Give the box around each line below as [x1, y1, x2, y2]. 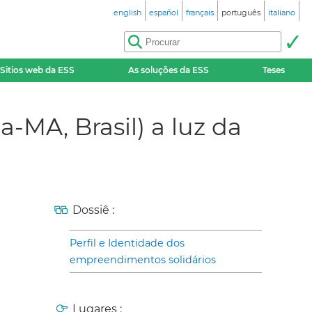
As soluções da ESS [127, 65, 209, 75]
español [149, 8, 178, 17]
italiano [268, 8, 295, 17]
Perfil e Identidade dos [70, 236, 185, 249]
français [186, 8, 214, 17]
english [114, 8, 141, 17]
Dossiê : [72, 203, 114, 217]
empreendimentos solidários [70, 253, 216, 266]
